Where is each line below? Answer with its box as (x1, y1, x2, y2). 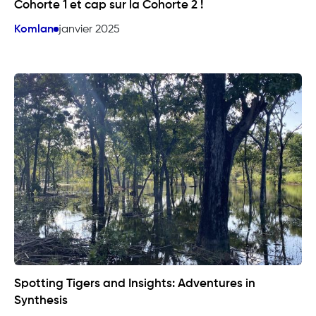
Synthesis (14, 294, 68, 307)
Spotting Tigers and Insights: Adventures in (14, 277, 255, 290)
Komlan (14, 23, 54, 35)
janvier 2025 (59, 23, 120, 35)
